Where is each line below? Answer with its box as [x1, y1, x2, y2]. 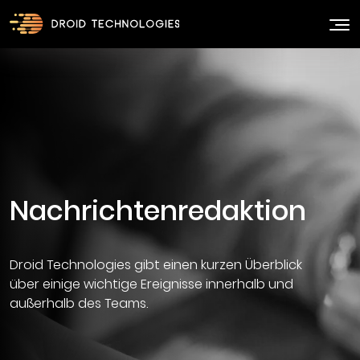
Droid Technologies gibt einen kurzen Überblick [10, 255, 302, 274]
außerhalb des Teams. [10, 293, 148, 313]
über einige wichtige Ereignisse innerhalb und [10, 274, 293, 293]
